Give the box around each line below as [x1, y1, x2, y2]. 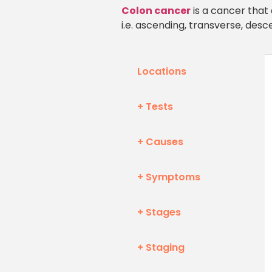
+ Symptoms [137, 169, 200, 184]
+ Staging [137, 240, 185, 254]
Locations [137, 64, 186, 78]
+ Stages [137, 205, 181, 219]
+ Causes [137, 134, 183, 149]
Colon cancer [121, 4, 191, 18]
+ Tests [137, 99, 173, 114]
